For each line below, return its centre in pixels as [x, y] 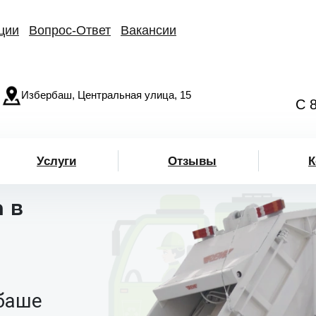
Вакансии [148, 30]
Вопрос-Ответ [70, 30]
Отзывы [192, 161]
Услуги [56, 161]
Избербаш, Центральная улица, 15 [106, 95]
